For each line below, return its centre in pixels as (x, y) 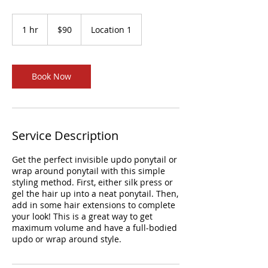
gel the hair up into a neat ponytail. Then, (95, 194)
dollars (57, 31)
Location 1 (111, 30)
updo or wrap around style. (67, 239)
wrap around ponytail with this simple (89, 171)
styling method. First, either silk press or (92, 182)
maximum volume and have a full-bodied (95, 228)
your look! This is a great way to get (82, 216)
